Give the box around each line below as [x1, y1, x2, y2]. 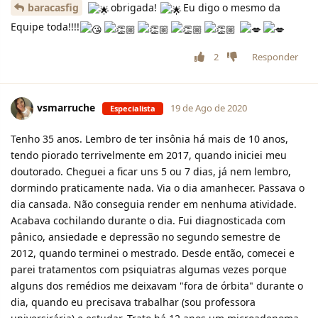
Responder [252, 50, 298, 63]
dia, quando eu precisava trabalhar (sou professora [11, 295, 256, 309]
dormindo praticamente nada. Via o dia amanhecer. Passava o [11, 180, 305, 194]
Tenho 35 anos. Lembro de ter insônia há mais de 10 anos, [11, 131, 288, 146]
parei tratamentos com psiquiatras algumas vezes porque [11, 262, 287, 276]
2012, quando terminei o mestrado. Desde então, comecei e [11, 246, 295, 260]
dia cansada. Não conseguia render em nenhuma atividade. [11, 197, 297, 211]
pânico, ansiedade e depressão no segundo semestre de [11, 229, 280, 243]
